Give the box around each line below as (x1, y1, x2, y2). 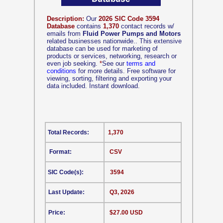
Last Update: (48, 189, 85, 196)
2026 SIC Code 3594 (99, 15, 159, 22)
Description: (47, 15, 84, 22)
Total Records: (48, 129, 89, 136)
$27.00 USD (110, 209, 143, 216)
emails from (47, 30, 83, 37)
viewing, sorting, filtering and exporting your (47, 75, 172, 82)
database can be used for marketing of (47, 45, 158, 52)
